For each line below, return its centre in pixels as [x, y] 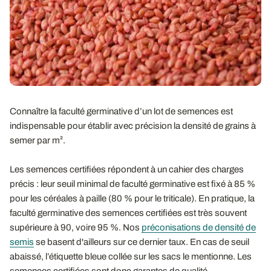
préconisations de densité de [199, 227]
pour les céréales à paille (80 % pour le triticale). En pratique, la [132, 198]
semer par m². [38, 140]
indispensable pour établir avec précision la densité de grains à [133, 126]
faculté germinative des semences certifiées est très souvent [128, 213]
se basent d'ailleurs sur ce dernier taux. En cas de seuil [142, 242]
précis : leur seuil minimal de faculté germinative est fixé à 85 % [132, 184]
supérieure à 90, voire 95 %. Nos [76, 227]
